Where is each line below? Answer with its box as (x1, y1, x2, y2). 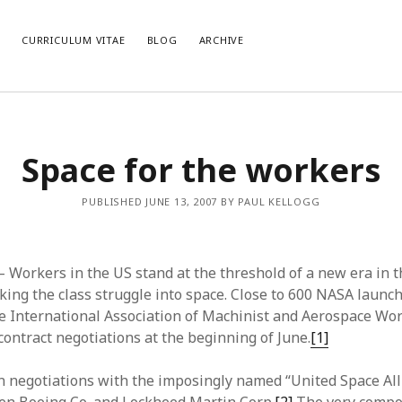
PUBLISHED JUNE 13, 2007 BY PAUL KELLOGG (82, 195, 320, 208)
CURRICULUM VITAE (22, 33, 126, 47)
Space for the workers (21, 148, 381, 192)
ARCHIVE (198, 33, 244, 47)
